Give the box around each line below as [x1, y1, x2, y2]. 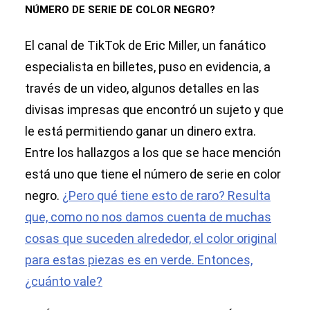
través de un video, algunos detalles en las [25, 81, 259, 96]
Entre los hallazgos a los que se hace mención [25, 145, 281, 161]
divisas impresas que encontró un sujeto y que [25, 102, 284, 118]
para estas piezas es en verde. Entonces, [25, 253, 253, 268]
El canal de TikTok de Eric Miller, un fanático [25, 38, 266, 53]
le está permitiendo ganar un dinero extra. [25, 124, 256, 139]
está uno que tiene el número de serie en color [25, 167, 281, 182]
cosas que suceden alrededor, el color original [25, 231, 277, 246]
